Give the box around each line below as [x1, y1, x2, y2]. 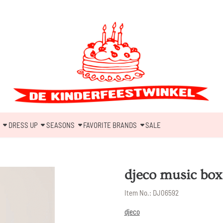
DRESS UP [8, 120, 38, 129]
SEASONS [46, 120, 75, 129]
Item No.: [124, 188, 151, 198]
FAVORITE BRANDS [83, 120, 137, 129]
